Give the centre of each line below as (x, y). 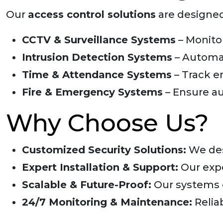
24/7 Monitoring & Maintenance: (107, 202)
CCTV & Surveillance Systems (99, 40)
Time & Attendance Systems (97, 75)
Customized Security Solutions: (104, 150)
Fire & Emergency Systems (92, 92)
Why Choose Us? (107, 123)
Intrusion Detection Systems (97, 57)
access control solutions (92, 14)
